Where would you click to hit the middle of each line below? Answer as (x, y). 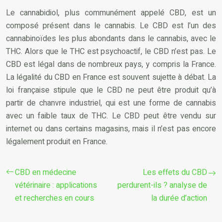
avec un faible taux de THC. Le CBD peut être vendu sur (111, 116)
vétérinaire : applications (56, 185)
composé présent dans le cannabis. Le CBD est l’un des (111, 26)
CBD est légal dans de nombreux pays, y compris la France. (111, 64)
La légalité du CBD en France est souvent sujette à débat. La (111, 77)
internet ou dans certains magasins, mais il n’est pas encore (111, 129)
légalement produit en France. (57, 141)
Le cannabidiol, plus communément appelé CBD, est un (111, 13)
